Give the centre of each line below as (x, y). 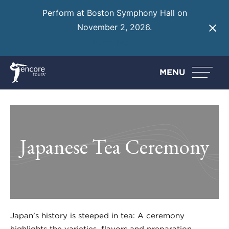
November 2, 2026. (114, 27)
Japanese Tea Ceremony (114, 146)
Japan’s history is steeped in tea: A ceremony (97, 215)
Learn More (114, 42)
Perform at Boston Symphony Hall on (114, 13)
